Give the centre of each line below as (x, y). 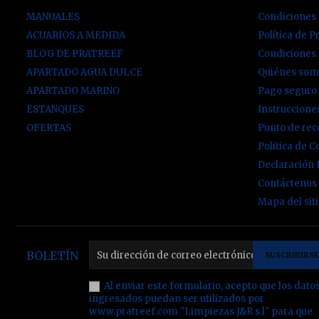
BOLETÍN (52, 256)
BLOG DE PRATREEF (75, 54)
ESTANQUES (55, 109)
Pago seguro (287, 91)
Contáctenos (287, 183)
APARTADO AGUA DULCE (84, 72)
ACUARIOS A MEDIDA (76, 35)
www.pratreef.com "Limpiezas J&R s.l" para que (201, 312)
